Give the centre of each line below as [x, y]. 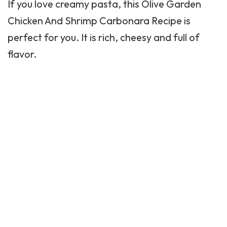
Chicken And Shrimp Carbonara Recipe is [99, 21]
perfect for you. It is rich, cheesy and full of [104, 37]
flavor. [22, 54]
